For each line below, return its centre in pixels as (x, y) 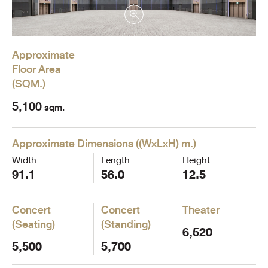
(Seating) (33, 224)
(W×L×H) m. (166, 143)
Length (115, 160)
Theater (201, 210)
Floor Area (36, 69)
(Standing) (126, 224)
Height (196, 160)
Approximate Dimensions (73, 143)
